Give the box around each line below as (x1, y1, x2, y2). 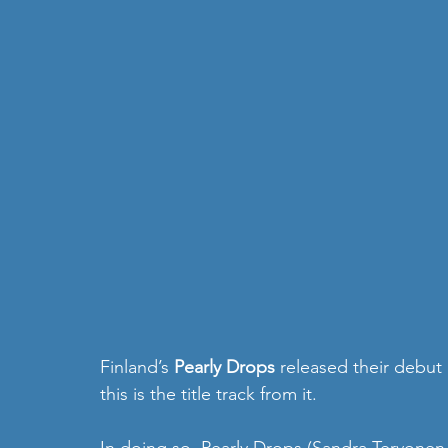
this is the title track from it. (100, 383, 317, 406)
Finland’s (100, 356, 174, 379)
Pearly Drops (174, 356, 275, 379)
